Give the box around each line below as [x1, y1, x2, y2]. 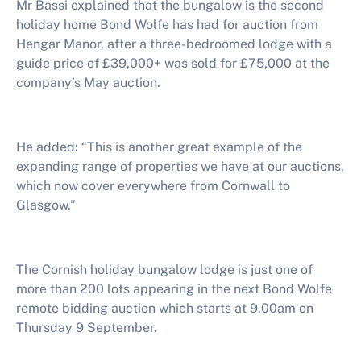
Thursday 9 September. [16, 320, 157, 335]
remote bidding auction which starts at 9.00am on [16, 301, 313, 316]
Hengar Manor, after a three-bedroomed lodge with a [16, 36, 332, 52]
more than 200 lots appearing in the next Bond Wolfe [16, 281, 332, 297]
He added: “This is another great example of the [16, 139, 302, 155]
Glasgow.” [16, 197, 76, 213]
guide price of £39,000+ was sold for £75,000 [16, 56, 292, 71]
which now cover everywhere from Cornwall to [16, 178, 290, 193]
